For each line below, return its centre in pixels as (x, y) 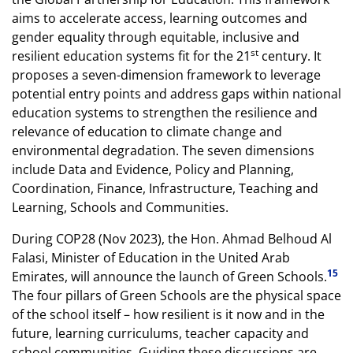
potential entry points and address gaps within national (176, 94)
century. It (290, 56)
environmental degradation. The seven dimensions (163, 150)
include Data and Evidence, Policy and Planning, (153, 169)
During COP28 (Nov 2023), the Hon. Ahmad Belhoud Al (172, 239)
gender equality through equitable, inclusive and (156, 37)
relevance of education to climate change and (147, 132)
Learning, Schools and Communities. (120, 207)
